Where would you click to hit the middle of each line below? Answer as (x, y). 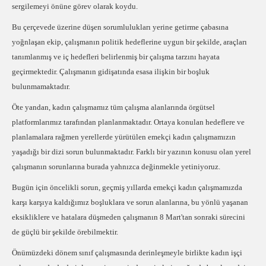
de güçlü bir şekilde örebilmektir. (65, 232)
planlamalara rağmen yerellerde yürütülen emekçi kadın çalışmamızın (124, 137)
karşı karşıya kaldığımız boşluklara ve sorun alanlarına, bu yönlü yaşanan (130, 202)
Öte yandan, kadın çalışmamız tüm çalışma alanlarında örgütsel (113, 107)
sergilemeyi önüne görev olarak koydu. (75, 6)
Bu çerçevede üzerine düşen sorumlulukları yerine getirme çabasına (120, 27)
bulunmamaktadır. (41, 86)
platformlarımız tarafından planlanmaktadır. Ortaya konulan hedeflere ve (128, 122)
